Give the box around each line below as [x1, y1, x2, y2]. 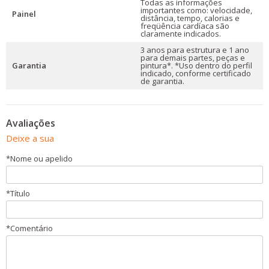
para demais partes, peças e [141, 52, 245, 63]
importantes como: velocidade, [141, 5, 252, 16]
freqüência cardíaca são [141, 20, 229, 31]
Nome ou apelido [10, 153, 73, 164]
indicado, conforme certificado [141, 68, 251, 79]
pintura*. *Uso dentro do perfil [141, 60, 252, 71]
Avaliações [6, 116, 55, 130]
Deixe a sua [6, 132, 54, 144]
